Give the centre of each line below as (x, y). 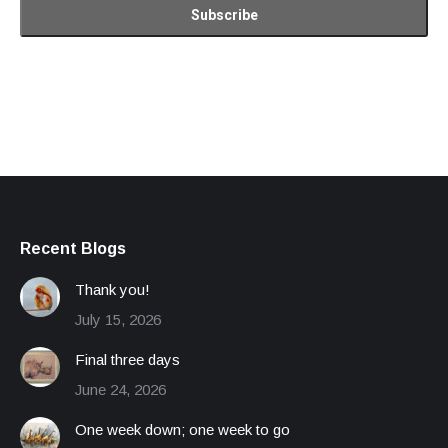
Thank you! (112, 289)
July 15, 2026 (118, 319)
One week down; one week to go (182, 429)
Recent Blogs (73, 248)
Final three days (127, 359)
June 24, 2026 (120, 389)
